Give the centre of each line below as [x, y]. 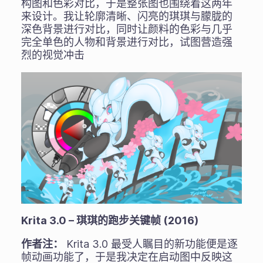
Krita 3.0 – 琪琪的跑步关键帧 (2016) [109, 221]
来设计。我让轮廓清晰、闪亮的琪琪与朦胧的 [127, 16]
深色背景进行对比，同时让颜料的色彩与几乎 [127, 29]
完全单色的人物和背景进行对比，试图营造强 [127, 42]
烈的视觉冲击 [53, 55]
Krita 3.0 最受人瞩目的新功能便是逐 [150, 244]
